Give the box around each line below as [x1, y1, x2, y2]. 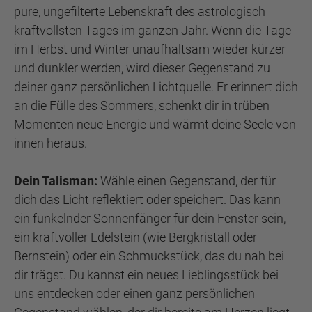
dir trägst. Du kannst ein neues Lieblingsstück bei [14, 267, 279, 282]
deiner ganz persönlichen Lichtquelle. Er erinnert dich [14, 79, 298, 94]
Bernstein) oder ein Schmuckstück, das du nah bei [14, 249, 284, 263]
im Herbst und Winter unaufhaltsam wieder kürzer [14, 42, 286, 56]
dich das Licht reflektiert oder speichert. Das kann [14, 192, 281, 207]
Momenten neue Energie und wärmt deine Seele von [14, 117, 296, 132]
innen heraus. [14, 136, 87, 150]
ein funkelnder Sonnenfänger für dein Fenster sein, [14, 211, 286, 226]
